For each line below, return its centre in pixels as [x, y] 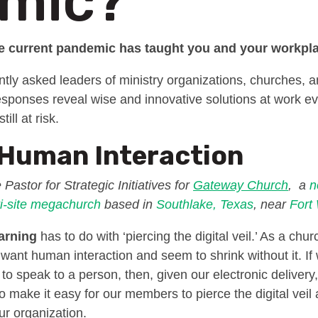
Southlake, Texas [205, 205]
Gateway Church [241, 186]
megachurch [66, 205]
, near [272, 205]
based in [128, 205]
